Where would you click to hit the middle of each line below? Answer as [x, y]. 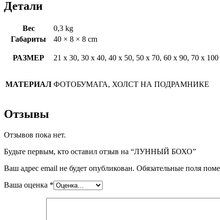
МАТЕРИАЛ [28, 84]
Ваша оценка [27, 185]
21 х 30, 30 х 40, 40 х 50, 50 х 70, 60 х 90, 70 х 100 [136, 57]
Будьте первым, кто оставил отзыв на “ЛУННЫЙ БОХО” [100, 152]
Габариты [28, 39]
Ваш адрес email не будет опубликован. [69, 168]
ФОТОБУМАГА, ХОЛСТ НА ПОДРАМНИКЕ [131, 84]
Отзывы [27, 114]
